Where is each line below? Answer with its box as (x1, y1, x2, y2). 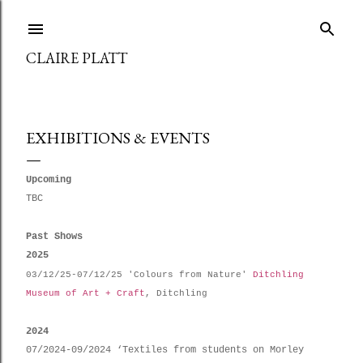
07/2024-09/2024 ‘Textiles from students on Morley (26, 344, 304, 356)
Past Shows (26, 231, 83, 242)
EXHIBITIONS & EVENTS (26, 127, 210, 148)
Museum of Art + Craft (26, 288, 145, 298)
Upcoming (26, 174, 71, 186)
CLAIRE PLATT (26, 49, 127, 67)
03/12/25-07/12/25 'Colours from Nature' (26, 270, 253, 280)
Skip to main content (115, 10, 248, 31)
